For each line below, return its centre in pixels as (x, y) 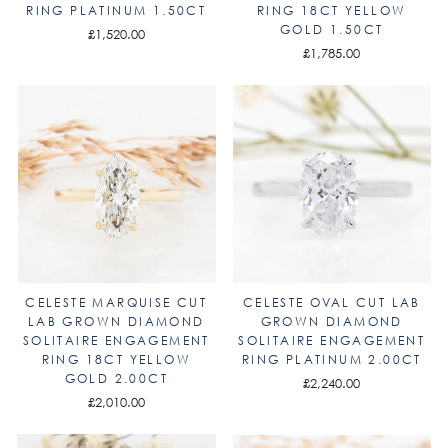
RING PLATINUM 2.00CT (331, 359)
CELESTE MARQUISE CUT (116, 302)
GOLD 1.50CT (332, 29)
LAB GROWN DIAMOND (116, 321)
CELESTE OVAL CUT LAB (331, 302)
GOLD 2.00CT (116, 378)
